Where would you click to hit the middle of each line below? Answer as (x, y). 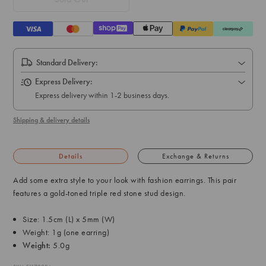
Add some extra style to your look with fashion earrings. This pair (125, 180)
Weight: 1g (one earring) (66, 232)
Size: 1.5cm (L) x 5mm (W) (69, 219)
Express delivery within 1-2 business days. (102, 95)
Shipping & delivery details (51, 120)
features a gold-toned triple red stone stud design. (99, 193)
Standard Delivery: (67, 63)
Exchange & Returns (195, 156)
